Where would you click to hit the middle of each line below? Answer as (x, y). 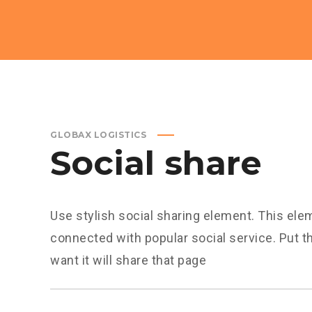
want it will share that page (128, 260)
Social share (156, 163)
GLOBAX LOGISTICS (98, 135)
